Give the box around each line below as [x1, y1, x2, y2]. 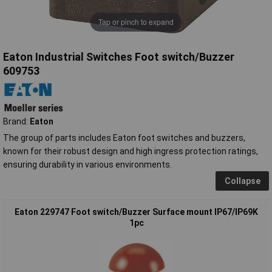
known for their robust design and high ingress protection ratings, [3, 146, 258, 156]
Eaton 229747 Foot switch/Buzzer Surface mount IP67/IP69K [15, 206, 258, 217]
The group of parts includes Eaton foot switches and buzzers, [3, 132, 245, 143]
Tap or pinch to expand [98, 16, 174, 27]
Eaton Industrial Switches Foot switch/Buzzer [3, 50, 234, 63]
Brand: [3, 116, 30, 126]
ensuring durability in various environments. [3, 159, 172, 169]
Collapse [224, 175, 260, 186]
